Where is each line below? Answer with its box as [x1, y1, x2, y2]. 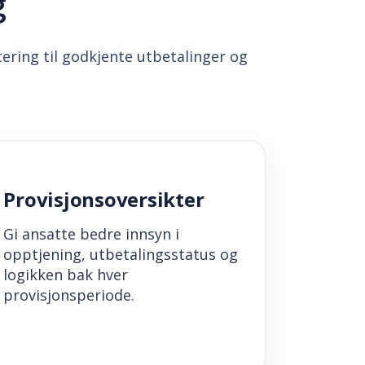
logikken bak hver [3, 265, 129, 285]
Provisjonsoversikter [3, 186, 204, 213]
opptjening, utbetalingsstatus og [3, 244, 239, 265]
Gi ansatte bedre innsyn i [3, 224, 180, 244]
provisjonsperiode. [3, 285, 135, 306]
